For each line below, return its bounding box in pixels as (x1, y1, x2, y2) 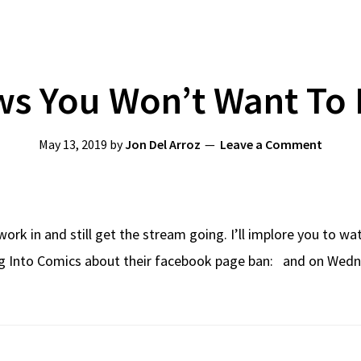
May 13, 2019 (39, 136, 107, 152)
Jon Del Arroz (125, 136, 201, 152)
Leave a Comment (220, 136, 322, 152)
